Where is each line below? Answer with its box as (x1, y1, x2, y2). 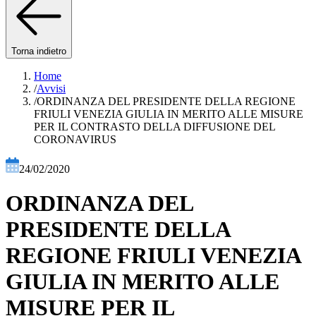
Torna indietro (11, 46, 66, 56)
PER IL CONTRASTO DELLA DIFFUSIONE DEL (34, 121, 275, 133)
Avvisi (37, 83, 66, 95)
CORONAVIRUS (34, 133, 116, 145)
